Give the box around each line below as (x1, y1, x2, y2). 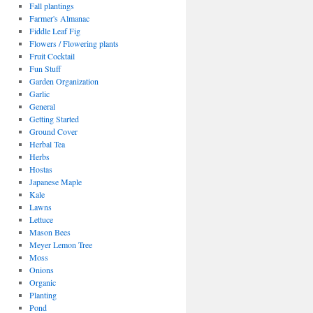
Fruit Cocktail (29, 50, 75, 61)
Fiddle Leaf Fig (29, 25, 80, 36)
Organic (29, 277, 56, 288)
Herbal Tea (29, 138, 65, 150)
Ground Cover (29, 126, 78, 137)
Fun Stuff (29, 63, 61, 74)
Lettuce (29, 214, 53, 225)
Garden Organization (29, 75, 99, 87)
